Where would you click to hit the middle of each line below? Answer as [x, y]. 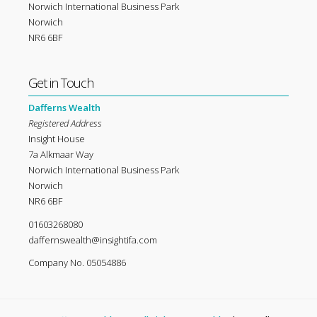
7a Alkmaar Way [61, 155]
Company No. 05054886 [77, 263]
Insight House [57, 139]
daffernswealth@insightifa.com [93, 240]
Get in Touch [61, 83]
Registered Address [65, 123]
